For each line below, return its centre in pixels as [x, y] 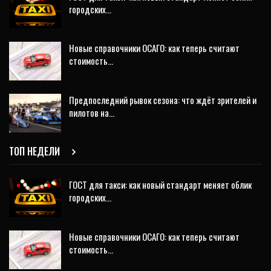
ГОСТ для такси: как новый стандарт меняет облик [160, 185]
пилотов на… [92, 113]
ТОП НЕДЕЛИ [36, 152]
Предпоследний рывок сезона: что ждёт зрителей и [163, 100]
